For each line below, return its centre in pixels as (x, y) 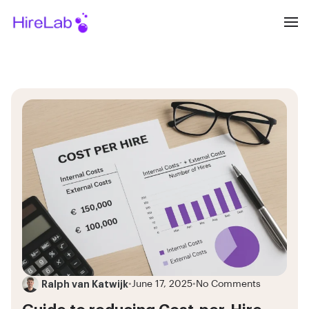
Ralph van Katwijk (85, 284)
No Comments (228, 284)
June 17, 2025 (162, 284)
